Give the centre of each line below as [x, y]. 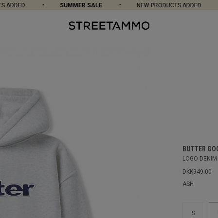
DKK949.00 [197, 172]
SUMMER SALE [70, 6]
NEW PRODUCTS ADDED [158, 6]
